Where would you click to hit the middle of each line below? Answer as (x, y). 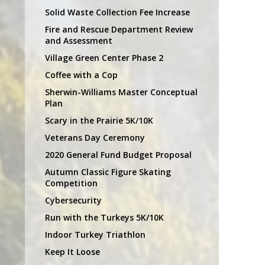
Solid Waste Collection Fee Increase (117, 12)
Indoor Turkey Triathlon (95, 234)
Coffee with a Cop (81, 75)
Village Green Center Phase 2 (104, 57)
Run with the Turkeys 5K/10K (104, 217)
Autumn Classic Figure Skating (108, 172)
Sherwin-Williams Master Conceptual (121, 92)
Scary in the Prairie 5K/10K (99, 120)
